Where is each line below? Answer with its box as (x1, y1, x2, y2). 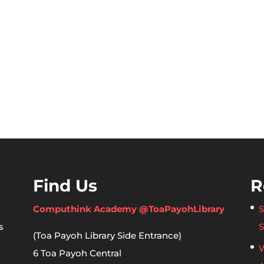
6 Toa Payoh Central (32, 247, 121, 259)
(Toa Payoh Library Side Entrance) (32, 229, 181, 241)
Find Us (32, 175, 97, 196)
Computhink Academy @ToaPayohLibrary (32, 203, 225, 214)
